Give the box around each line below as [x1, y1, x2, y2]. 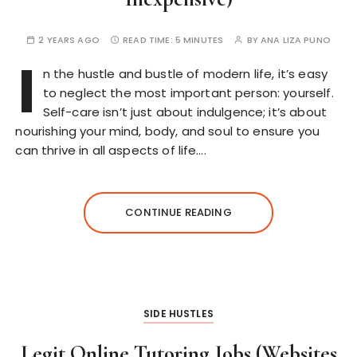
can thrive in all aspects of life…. [15, 142, 206, 159]
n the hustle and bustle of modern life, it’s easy [42, 65, 328, 82]
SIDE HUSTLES [143, 307, 214, 320]
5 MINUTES [175, 33, 224, 46]
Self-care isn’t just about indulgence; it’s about [42, 104, 327, 120]
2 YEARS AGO [38, 33, 100, 46]
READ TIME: [123, 33, 175, 46]
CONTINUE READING [125, 205, 232, 220]
